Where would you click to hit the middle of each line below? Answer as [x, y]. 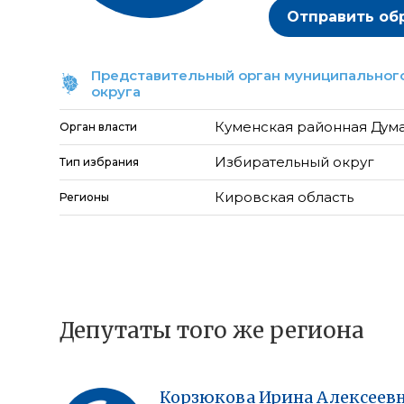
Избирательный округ [295, 162]
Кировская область [285, 197]
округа [116, 92]
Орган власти [98, 127]
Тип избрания [99, 162]
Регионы [84, 197]
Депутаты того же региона [212, 331]
